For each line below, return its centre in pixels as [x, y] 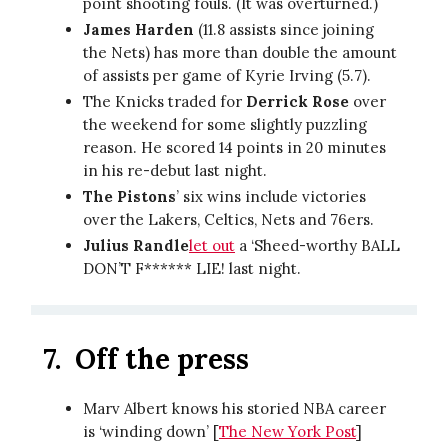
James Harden [138, 29]
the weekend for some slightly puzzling [225, 124]
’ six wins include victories [271, 196]
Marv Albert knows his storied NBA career [234, 408]
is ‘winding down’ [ [151, 431]
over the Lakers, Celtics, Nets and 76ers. [230, 219]
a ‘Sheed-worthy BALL [317, 245]
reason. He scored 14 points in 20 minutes [234, 147]
